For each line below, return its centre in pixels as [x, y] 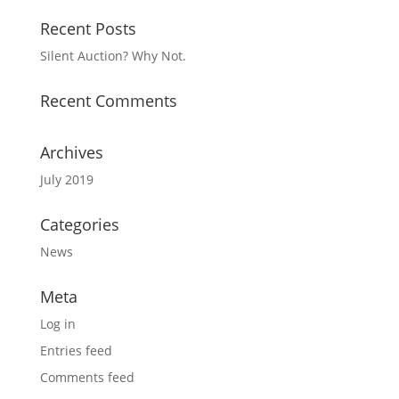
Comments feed [87, 377]
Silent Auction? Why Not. [113, 56]
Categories [79, 224]
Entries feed [76, 350]
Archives [71, 152]
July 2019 [66, 179]
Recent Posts [88, 28]
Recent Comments [108, 101]
